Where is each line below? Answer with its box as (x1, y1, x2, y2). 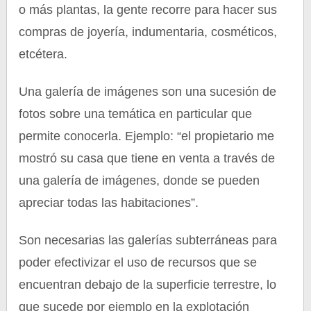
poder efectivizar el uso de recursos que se (19, 255, 258, 269)
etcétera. (19, 47, 68, 61)
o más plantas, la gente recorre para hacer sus (19, 3, 278, 17)
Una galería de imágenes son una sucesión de (19, 85, 277, 99)
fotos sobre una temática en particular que (19, 107, 253, 121)
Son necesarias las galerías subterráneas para (19, 233, 278, 247)
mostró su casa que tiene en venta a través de (19, 151, 276, 165)
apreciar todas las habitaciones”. (19, 196, 199, 210)
